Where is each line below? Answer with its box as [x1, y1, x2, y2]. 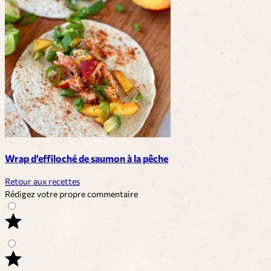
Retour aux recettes [5, 176, 80, 187]
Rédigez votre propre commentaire [5, 189, 138, 200]
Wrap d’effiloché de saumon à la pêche [5, 151, 168, 164]
